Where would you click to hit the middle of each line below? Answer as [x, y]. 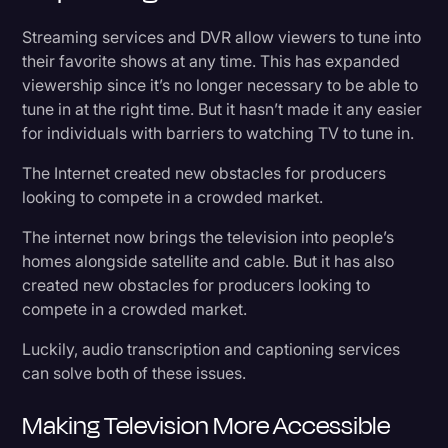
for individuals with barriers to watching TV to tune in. [218, 132]
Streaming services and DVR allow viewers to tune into [222, 36]
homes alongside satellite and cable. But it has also [208, 260]
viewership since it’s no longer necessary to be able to [220, 84]
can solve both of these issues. [134, 372]
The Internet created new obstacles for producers [204, 172]
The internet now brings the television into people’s [208, 236]
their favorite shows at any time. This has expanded [211, 60]
